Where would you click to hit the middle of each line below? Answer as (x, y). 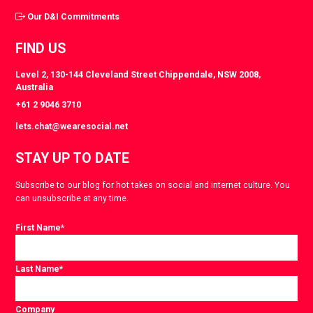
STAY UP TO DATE (73, 159)
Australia (35, 87)
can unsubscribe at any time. (72, 198)
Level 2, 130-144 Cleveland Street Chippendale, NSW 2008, (138, 74)
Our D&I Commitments (74, 17)
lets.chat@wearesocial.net (72, 126)
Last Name (38, 268)
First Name (38, 228)
